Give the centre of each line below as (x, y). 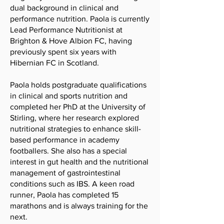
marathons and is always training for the (79, 206)
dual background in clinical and (64, 8)
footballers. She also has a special (68, 151)
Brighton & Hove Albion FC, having (71, 41)
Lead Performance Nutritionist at (66, 30)
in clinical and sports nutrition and (69, 96)
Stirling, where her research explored (74, 118)
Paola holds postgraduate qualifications (78, 85)
